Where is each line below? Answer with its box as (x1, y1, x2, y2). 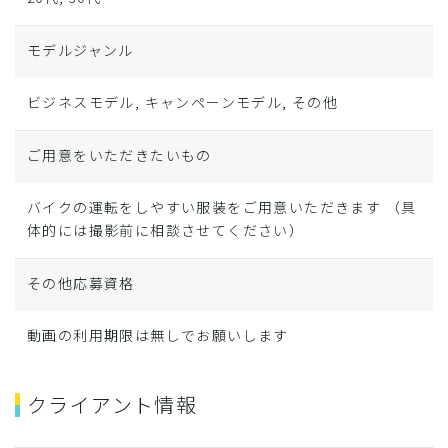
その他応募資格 (27, 273, 135, 293)
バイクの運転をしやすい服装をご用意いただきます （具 (27, 197, 417, 217)
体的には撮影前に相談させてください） (27, 220, 305, 240)
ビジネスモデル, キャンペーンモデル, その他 (27, 92, 339, 112)
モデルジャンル (27, 40, 134, 60)
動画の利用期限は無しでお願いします (27, 325, 289, 345)
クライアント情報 (27, 390, 198, 419)
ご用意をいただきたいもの (27, 145, 212, 165)
